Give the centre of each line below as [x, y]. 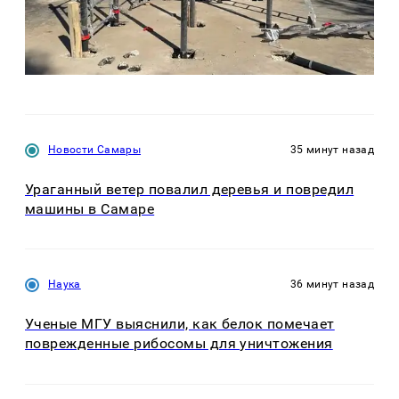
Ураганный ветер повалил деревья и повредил [190, 189]
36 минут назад [332, 285]
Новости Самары [95, 149]
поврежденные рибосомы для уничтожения [179, 344]
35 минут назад [332, 149]
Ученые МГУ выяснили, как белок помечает [180, 324]
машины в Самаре [90, 208]
